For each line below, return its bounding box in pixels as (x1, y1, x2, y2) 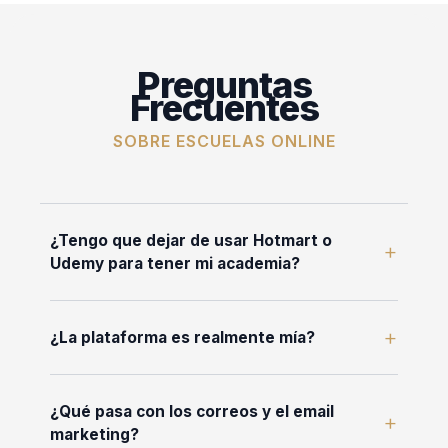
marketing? (50, 424, 139, 444)
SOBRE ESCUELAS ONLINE (112, 130, 336, 151)
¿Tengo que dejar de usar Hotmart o (50, 230, 332, 250)
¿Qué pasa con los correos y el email (50, 401, 334, 421)
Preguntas (136, 62, 312, 107)
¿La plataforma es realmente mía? (50, 327, 315, 347)
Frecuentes (129, 85, 319, 130)
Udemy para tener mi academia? (50, 253, 300, 273)
